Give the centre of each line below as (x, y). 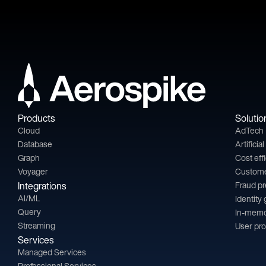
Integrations (42, 186)
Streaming (37, 226)
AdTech (250, 131)
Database (35, 144)
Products (36, 118)
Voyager (33, 172)
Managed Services (52, 252)
